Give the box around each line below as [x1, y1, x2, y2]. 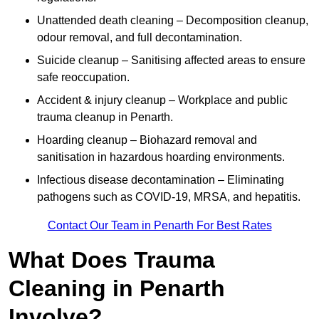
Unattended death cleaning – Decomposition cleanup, [37, 14, 308, 27]
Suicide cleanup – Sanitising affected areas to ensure [37, 54, 305, 67]
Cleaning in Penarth [9, 276, 225, 302]
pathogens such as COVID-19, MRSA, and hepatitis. [37, 191, 300, 204]
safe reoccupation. [37, 71, 130, 84]
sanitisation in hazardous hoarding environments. [37, 151, 285, 164]
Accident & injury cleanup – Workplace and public [37, 94, 288, 107]
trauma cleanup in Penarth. [37, 111, 173, 124]
